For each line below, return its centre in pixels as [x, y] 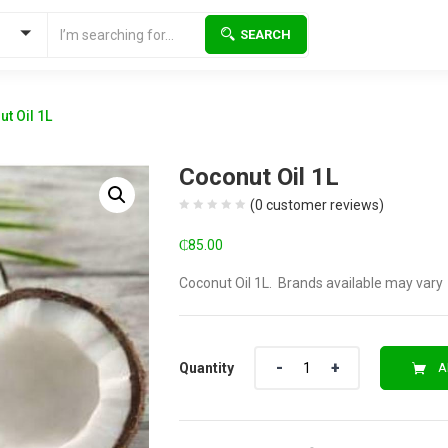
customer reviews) [323, 205]
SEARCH [265, 34]
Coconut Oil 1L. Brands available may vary [311, 283]
